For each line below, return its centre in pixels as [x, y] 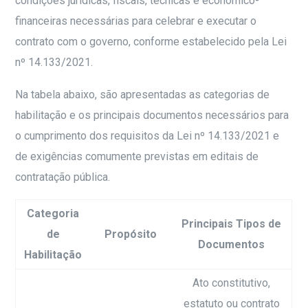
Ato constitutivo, [232, 283]
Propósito [131, 234]
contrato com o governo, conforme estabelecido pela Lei [151, 41]
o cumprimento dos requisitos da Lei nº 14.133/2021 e [147, 135]
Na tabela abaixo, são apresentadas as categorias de [143, 94]
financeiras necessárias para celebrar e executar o [136, 21]
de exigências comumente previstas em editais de [137, 156]
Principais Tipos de [232, 223]
